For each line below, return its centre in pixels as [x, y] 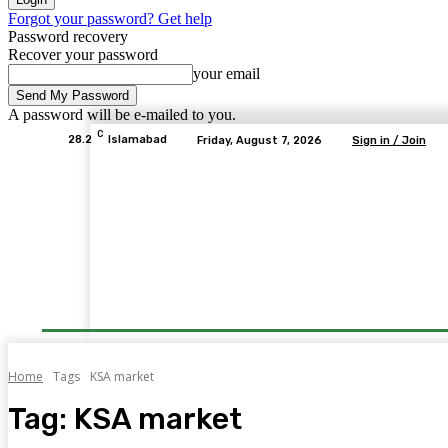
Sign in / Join [389, 140]
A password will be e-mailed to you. [122, 114]
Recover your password [83, 54]
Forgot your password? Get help [110, 18]
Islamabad [137, 139]
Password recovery [68, 36]
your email [226, 73]
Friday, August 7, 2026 [259, 140]
